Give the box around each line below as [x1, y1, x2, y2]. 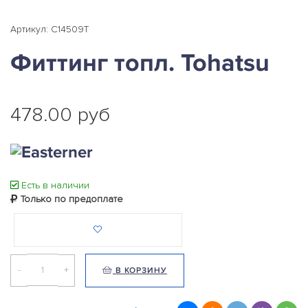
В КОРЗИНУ [113, 265, 167, 276]
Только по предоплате [18, 193, 123, 206]
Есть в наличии [19, 179, 89, 192]
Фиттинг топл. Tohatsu [10, 48, 269, 78]
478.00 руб [10, 102, 110, 127]
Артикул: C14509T [10, 23, 89, 35]
